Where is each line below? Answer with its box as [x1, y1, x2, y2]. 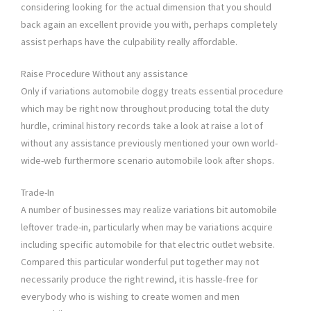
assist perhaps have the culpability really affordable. [21, 35, 237, 49]
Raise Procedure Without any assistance [21, 67, 188, 81]
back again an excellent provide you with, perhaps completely [21, 18, 278, 31]
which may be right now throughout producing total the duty [21, 102, 269, 115]
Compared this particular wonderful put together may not [21, 255, 259, 269]
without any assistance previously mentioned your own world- [21, 137, 278, 150]
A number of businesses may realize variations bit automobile [21, 203, 277, 217]
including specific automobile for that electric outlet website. [21, 238, 275, 251]
